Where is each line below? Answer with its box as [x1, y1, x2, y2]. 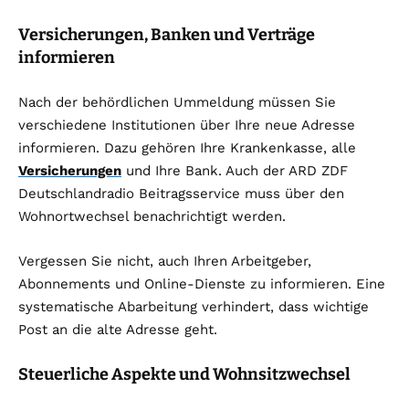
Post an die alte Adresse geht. [18, 321, 217, 339]
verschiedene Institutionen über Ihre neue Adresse [18, 117, 355, 134]
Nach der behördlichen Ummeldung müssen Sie [18, 94, 336, 111]
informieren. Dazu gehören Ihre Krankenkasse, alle [18, 140, 356, 157]
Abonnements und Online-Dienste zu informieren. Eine [18, 276, 385, 293]
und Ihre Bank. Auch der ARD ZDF [121, 163, 348, 180]
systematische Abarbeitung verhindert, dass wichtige [18, 299, 369, 316]
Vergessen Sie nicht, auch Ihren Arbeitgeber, [18, 253, 311, 270]
